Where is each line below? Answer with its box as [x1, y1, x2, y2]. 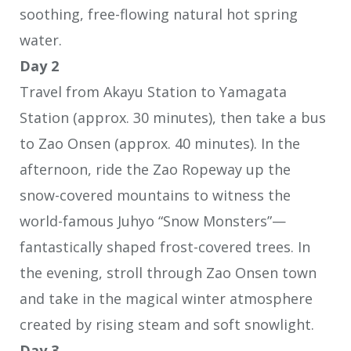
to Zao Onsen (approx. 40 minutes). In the [20, 134, 300, 154]
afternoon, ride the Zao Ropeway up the [20, 160, 291, 179]
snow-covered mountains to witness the [20, 186, 291, 205]
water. [20, 31, 62, 50]
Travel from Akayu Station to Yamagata [20, 82, 287, 102]
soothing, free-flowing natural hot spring [20, 5, 298, 24]
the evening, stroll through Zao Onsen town [20, 263, 317, 283]
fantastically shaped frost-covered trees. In [20, 237, 310, 257]
